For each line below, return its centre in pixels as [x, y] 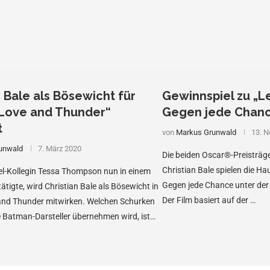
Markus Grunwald [206, 133]
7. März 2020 [60, 149]
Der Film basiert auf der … [209, 200]
